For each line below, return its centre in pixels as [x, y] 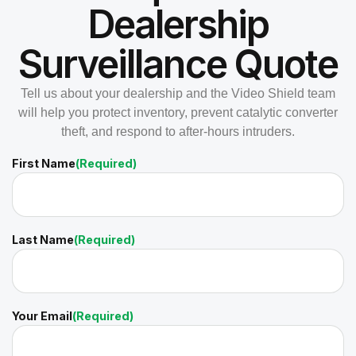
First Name [44, 163]
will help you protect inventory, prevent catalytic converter [178, 112]
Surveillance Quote [178, 64]
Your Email [42, 316]
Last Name [43, 240]
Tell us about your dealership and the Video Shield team [178, 93]
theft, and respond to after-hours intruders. [178, 132]
